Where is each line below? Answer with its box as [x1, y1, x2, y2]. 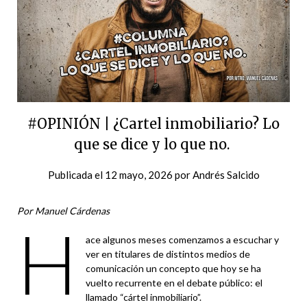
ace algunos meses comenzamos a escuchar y [85, 233, 279, 245]
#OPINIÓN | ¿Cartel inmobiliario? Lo [27, 114, 280, 132]
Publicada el [47, 168, 105, 181]
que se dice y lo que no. [74, 135, 233, 153]
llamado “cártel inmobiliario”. [85, 291, 201, 303]
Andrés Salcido [192, 168, 260, 181]
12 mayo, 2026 [104, 168, 173, 181]
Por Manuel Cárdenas [17, 204, 110, 217]
